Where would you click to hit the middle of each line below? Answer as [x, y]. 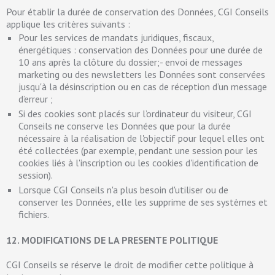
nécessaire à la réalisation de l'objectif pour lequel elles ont [141, 138]
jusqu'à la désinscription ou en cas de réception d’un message [143, 87]
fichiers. [34, 214]
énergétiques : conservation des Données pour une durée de [141, 50]
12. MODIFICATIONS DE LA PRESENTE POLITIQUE [112, 240]
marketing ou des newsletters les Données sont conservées [142, 74]
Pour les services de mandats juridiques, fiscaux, [116, 37]
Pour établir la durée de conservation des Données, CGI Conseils [137, 12]
